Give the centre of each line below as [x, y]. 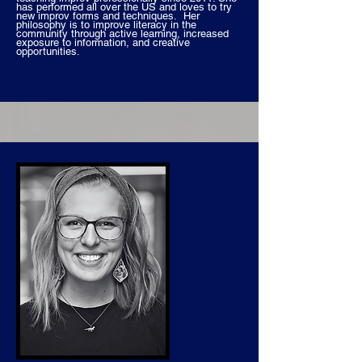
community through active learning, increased [122, 34]
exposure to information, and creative [103, 42]
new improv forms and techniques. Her [108, 16]
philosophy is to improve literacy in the [106, 25]
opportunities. [50, 51]
